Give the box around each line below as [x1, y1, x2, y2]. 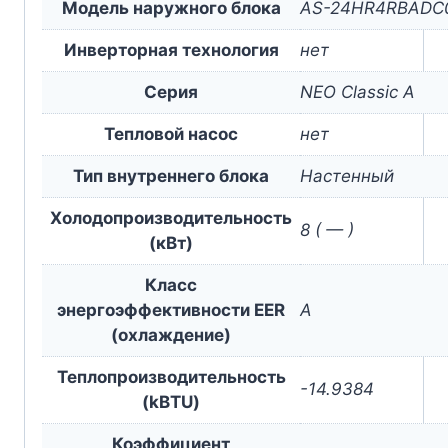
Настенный [300, 165, 394, 186]
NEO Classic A [300, 81, 415, 102]
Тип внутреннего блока [73, 165, 269, 186]
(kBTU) [142, 391, 200, 412]
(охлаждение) [111, 324, 231, 345]
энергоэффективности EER [57, 299, 285, 320]
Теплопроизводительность [56, 366, 286, 387]
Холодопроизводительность [50, 207, 292, 228]
